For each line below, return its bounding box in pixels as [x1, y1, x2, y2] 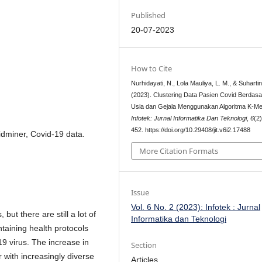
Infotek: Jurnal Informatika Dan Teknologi [131, 115, 247, 122]
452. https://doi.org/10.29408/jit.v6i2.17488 [131, 126, 251, 134]
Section [131, 239, 157, 250]
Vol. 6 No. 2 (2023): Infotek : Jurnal [131, 202, 261, 212]
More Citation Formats [139, 145, 219, 156]
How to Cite [131, 63, 173, 74]
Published [131, 10, 166, 21]
